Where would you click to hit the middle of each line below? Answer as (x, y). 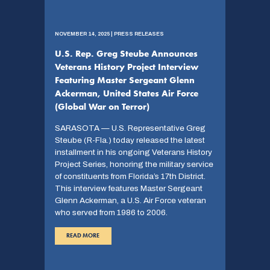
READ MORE (83, 236)
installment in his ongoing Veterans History (133, 152)
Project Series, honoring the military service (134, 165)
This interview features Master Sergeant (128, 189)
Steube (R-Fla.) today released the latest (130, 140)
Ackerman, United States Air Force (126, 94)
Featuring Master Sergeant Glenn (124, 80)
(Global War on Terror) (102, 107)
